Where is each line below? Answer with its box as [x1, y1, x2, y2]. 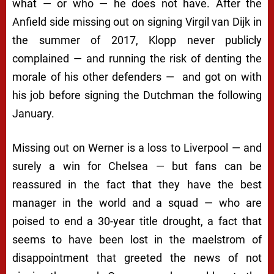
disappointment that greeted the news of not [12, 251, 262, 265]
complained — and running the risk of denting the [12, 52, 262, 65]
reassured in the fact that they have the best [12, 178, 262, 191]
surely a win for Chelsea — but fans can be [12, 160, 262, 173]
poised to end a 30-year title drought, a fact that [12, 215, 262, 228]
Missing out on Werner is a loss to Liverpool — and [12, 141, 262, 155]
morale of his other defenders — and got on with [12, 70, 262, 84]
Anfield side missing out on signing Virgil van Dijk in [12, 15, 262, 29]
